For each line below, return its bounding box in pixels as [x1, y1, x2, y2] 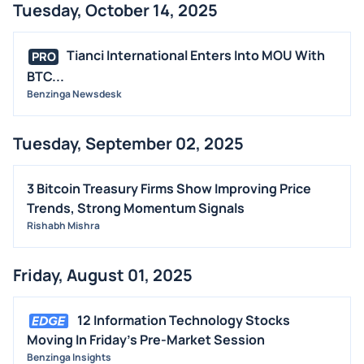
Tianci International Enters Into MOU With [67, 46, 325, 65]
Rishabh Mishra [27, 218, 100, 232]
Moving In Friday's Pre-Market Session [27, 330, 265, 349]
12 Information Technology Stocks [77, 310, 290, 329]
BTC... [27, 67, 64, 85]
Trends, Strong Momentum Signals [27, 198, 245, 217]
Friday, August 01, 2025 [13, 263, 193, 286]
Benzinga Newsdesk [27, 86, 121, 101]
